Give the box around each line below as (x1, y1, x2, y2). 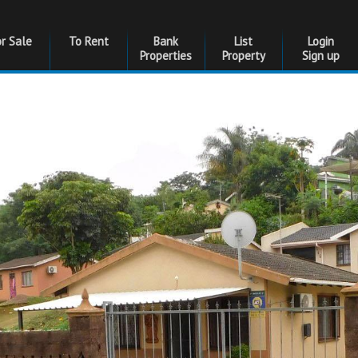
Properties (140, 48, 193, 63)
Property (221, 48, 265, 63)
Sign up (302, 48, 340, 63)
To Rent (68, 34, 109, 49)
